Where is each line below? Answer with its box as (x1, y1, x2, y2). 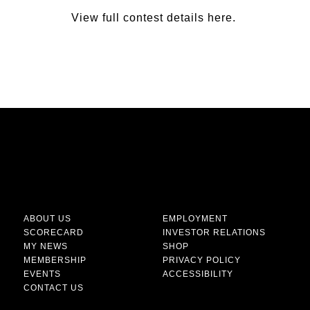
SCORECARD (24, 228, 84, 237)
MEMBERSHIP (24, 255, 86, 265)
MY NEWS (24, 241, 68, 251)
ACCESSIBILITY (163, 269, 233, 279)
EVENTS (24, 269, 61, 279)
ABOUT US (24, 214, 71, 224)
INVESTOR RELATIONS (163, 228, 266, 237)
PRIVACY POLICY (163, 255, 241, 265)
